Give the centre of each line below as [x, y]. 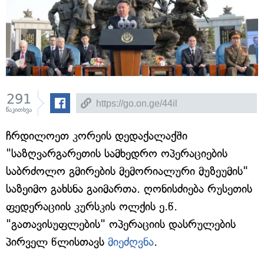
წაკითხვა [19, 110]
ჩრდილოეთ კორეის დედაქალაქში [97, 136]
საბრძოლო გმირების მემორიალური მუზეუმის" [127, 171]
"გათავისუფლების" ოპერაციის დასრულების [121, 224]
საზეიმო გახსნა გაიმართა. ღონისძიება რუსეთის [129, 189]
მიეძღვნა [131, 242]
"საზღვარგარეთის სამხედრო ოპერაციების [117, 154]
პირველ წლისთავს [57, 242]
